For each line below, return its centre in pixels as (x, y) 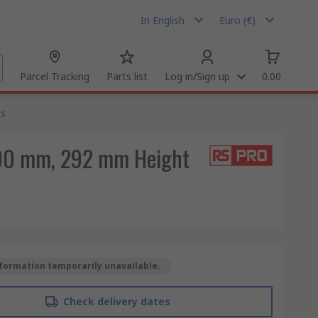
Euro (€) (237, 20)
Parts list (127, 76)
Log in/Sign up (197, 76)
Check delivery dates (116, 301)
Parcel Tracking (55, 76)
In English (163, 20)
